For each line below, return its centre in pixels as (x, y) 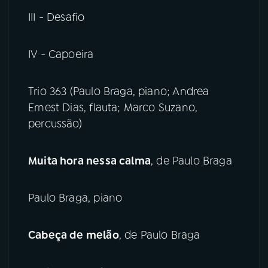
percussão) (55, 124)
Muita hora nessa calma (89, 161)
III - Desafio (57, 18)
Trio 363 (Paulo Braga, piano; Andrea (119, 92)
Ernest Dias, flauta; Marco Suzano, (113, 108)
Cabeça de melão (74, 235)
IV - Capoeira (61, 55)
